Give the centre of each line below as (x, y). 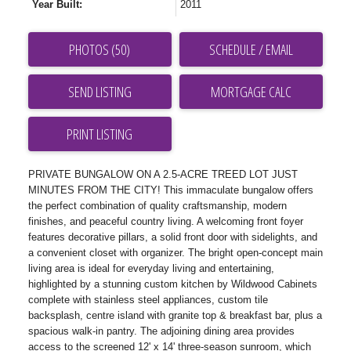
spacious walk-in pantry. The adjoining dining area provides (161, 331)
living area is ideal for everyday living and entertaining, (151, 269)
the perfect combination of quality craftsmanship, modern (157, 206)
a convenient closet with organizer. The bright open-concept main (175, 253)
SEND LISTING (100, 92)
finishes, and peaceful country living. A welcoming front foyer (165, 222)
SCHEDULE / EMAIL (251, 50)
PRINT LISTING (100, 134)
